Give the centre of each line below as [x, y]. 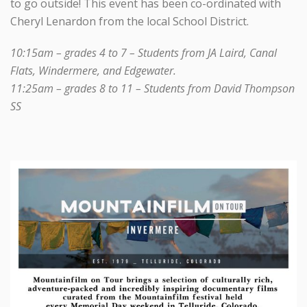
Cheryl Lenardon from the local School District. [130, 21]
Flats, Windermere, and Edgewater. [93, 70]
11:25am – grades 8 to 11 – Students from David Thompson [152, 88]
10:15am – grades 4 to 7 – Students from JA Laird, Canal [144, 52]
